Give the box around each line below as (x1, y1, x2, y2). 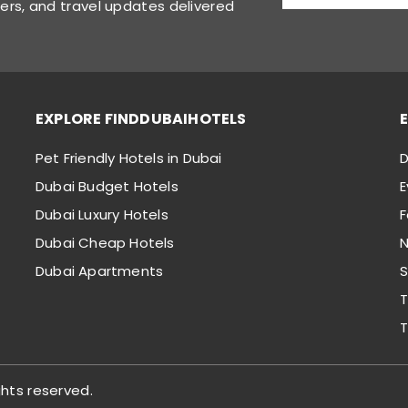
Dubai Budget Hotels (36, 177, 178, 197)
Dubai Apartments (36, 261, 164, 281)
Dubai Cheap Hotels (36, 233, 175, 253)
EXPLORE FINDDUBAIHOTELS (36, 108, 247, 130)
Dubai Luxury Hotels (36, 205, 168, 225)
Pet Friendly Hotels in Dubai (36, 148, 222, 168)
